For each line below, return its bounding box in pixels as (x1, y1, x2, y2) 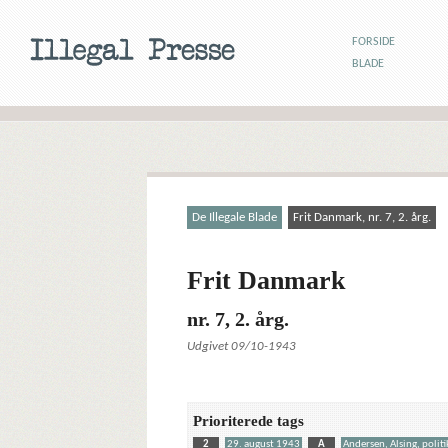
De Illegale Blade (192, 211, 277, 224)
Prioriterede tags (193, 412, 304, 429)
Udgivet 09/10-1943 (187, 340, 296, 353)
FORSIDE (352, 36, 395, 48)
